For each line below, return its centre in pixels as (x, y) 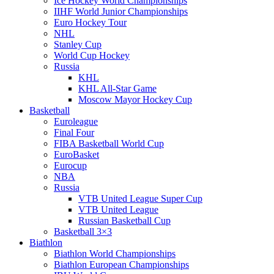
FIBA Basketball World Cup (109, 143)
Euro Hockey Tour (90, 22)
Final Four (74, 132)
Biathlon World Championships (115, 254)
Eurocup (70, 165)
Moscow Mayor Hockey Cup (135, 99)
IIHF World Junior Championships (121, 11)
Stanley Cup (78, 44)
